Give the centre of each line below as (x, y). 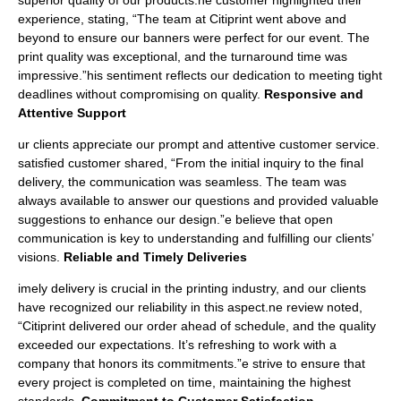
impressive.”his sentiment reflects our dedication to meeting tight (200, 75)
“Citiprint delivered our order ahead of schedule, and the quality (197, 326)
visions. (41, 257)
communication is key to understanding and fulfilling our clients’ (196, 238)
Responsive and (314, 94)
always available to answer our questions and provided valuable (198, 200)
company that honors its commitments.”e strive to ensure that (192, 363)
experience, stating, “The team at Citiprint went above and (182, 19)
